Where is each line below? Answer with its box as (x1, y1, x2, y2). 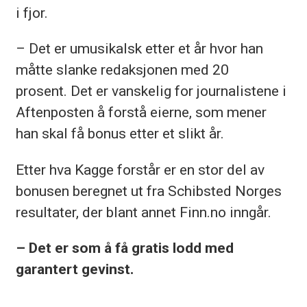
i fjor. (15, 4, 48, 22)
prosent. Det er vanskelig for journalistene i (15, 82, 286, 100)
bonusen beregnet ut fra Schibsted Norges (15, 182, 282, 199)
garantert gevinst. (15, 260, 134, 278)
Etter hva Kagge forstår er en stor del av (15, 160, 265, 178)
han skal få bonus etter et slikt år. (15, 125, 224, 143)
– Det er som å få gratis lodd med (15, 238, 234, 256)
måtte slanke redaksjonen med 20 (15, 61, 229, 79)
